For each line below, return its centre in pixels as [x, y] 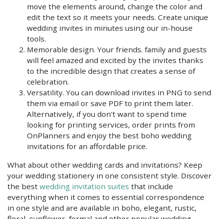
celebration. [48, 81]
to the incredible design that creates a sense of [111, 71]
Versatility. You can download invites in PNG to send [119, 92]
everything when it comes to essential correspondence [106, 197]
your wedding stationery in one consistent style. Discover [109, 175]
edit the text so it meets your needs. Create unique [118, 17]
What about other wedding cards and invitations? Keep [105, 164]
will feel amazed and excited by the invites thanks [115, 60]
